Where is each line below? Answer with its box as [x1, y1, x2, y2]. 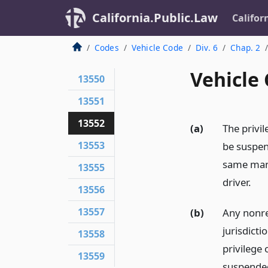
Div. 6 [196, 42, 218, 53]
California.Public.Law [92, 10, 218, 26]
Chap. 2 [230, 42, 261, 53]
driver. [222, 175, 251, 189]
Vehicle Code [131, 42, 183, 53]
